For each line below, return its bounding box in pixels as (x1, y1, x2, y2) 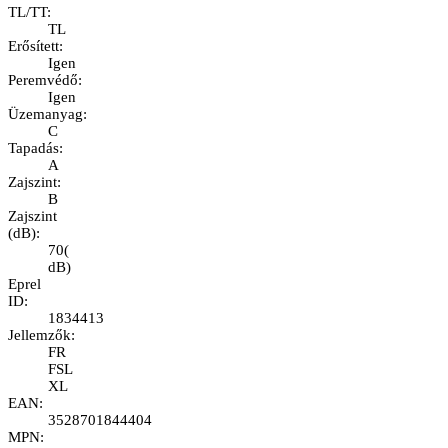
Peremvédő (8, 72, 78, 89)
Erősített (8, 38, 59, 55)
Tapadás (8, 140, 59, 157)
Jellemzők (8, 327, 71, 344)
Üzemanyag (8, 106, 83, 123)
